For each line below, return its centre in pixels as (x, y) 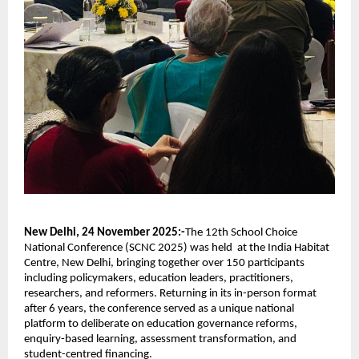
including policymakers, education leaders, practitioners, (159, 279)
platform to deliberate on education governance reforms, (161, 325)
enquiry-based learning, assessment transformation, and (160, 340)
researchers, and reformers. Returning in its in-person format (170, 294)
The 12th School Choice (241, 233)
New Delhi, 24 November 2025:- (105, 233)
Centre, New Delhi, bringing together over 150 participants (164, 264)
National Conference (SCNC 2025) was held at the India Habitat (177, 248)
